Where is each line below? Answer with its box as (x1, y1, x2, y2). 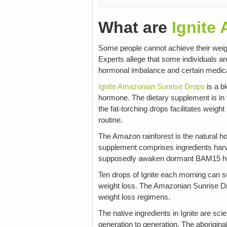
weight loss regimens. (98, 192, 170, 201)
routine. (98, 115, 123, 124)
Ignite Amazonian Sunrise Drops (98, 82, 205, 91)
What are (98, 18, 172, 36)
